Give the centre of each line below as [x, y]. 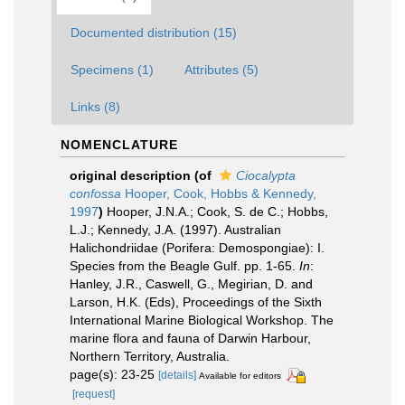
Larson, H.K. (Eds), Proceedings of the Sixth [196, 302]
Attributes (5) [221, 70]
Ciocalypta [266, 175]
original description [130, 175]
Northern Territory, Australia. [150, 356]
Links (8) [95, 107]
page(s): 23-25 [114, 374]
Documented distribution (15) [154, 33]
